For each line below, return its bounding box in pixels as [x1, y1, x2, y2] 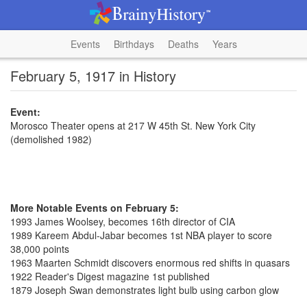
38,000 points [10, 242, 69, 256]
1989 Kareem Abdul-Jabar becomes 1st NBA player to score [10, 228, 272, 242]
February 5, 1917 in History [10, 66, 176, 86]
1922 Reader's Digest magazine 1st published [10, 269, 210, 283]
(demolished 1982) [10, 132, 92, 146]
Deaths [167, 37, 199, 51]
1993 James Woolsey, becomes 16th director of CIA [10, 214, 235, 228]
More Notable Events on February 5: [10, 201, 179, 214]
